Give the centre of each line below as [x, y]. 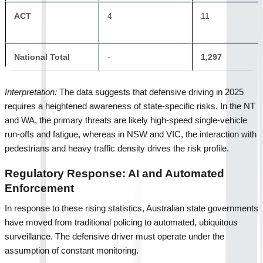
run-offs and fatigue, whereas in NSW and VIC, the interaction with [131, 134]
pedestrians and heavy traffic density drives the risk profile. [117, 148]
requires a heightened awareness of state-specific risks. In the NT [130, 106]
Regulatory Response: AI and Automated [114, 173]
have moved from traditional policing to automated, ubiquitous [121, 222]
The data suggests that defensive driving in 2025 [150, 92]
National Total [42, 57]
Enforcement [39, 188]
